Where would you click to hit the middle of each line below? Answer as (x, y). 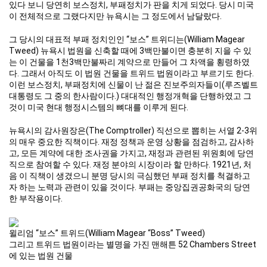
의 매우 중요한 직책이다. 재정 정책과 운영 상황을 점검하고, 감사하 (131, 142)
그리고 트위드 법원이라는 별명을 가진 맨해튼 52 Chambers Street (133, 244)
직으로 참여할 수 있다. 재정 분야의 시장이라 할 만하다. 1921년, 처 (130, 164)
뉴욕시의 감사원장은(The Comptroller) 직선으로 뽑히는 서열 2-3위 (133, 130)
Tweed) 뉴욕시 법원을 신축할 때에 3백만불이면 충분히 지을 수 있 (130, 50)
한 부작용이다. (38, 198)
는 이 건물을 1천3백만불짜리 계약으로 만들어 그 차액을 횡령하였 (129, 62)
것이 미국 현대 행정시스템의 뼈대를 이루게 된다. (100, 107)
